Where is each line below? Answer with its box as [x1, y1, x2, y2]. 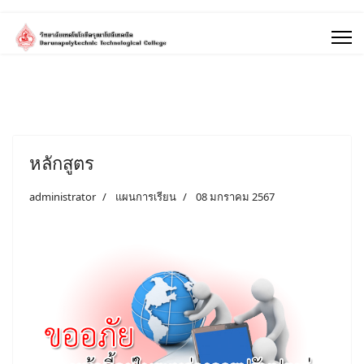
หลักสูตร [29, 150, 94, 175]
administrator [29, 189, 96, 204]
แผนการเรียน [115, 189, 176, 204]
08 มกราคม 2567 [196, 189, 275, 204]
